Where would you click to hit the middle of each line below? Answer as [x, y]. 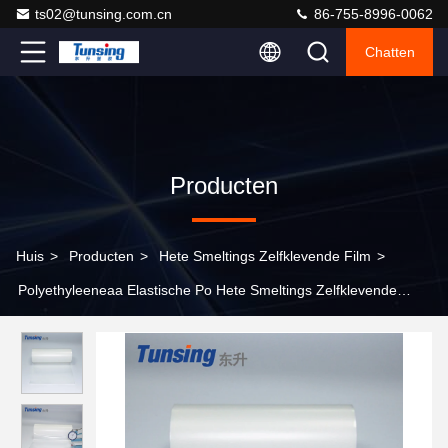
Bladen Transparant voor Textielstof [128, 324]
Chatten [389, 52]
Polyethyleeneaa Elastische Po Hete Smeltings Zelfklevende [207, 290]
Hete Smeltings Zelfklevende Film [265, 256]
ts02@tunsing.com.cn [103, 14]
